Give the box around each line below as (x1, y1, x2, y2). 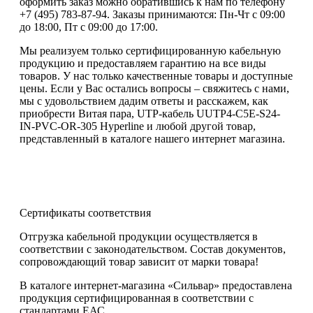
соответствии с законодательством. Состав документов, (20, 242, 286, 255)
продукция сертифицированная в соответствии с (20, 291, 254, 304)
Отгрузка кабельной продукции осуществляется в (20, 230, 258, 242)
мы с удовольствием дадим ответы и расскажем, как (20, 94, 268, 107)
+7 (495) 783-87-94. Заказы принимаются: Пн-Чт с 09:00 (20, 8, 285, 20)
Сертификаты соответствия (20, 206, 151, 219)
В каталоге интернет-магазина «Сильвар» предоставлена (20, 279, 292, 291)
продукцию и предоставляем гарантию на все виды (20, 57, 266, 69)
